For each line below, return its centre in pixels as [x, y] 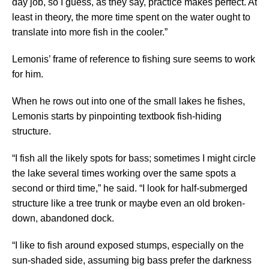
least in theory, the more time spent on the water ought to [131, 17]
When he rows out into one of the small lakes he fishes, [128, 101]
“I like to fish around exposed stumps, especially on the [128, 246]
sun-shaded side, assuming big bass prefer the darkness [132, 261]
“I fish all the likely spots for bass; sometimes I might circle [134, 159]
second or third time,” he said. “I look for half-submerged [130, 189]
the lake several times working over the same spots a [124, 174]
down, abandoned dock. [63, 219]
